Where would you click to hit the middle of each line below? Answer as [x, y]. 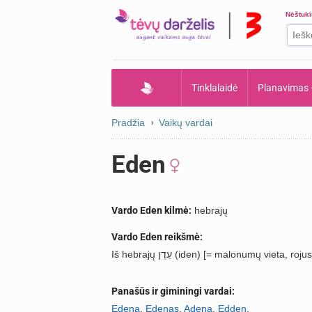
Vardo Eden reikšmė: [157, 237]
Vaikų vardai [186, 123]
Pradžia [128, 123]
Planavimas [283, 88]
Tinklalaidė [214, 88]
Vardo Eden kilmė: [151, 210]
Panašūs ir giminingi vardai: [173, 291]
